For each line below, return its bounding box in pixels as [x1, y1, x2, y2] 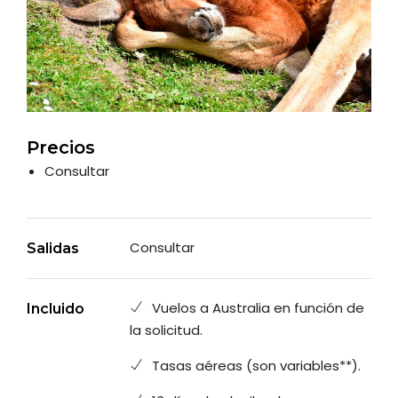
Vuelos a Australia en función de [152, 298, 365, 318]
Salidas [27, 240, 79, 258]
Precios [27, 137, 95, 159]
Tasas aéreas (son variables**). [152, 356, 362, 376]
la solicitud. [130, 321, 203, 340]
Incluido [27, 300, 84, 318]
